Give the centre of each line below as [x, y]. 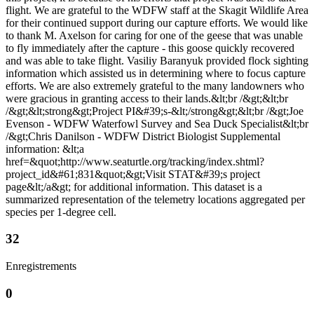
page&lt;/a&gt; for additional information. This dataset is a [134, 186]
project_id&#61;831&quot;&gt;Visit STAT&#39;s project [133, 174]
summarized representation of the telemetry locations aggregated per [155, 199]
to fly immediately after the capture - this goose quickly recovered [150, 48]
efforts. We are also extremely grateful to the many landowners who [155, 86]
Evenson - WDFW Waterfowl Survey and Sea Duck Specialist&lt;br [157, 123]
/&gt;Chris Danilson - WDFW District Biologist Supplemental [143, 136]
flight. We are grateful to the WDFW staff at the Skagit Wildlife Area [157, 10]
